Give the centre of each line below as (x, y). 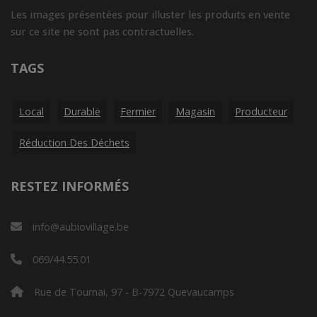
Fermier (138, 111)
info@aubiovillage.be (81, 227)
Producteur (261, 111)
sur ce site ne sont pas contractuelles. (102, 31)
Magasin (195, 111)
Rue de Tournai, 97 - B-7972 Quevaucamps (134, 292)
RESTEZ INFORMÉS (70, 186)
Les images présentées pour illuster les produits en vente (150, 15)
